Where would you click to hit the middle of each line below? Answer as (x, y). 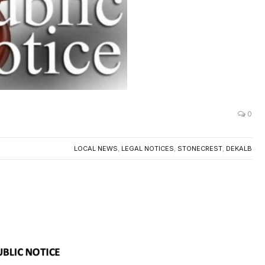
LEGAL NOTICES (148, 138)
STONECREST (200, 138)
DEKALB (239, 138)
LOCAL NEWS (96, 138)
